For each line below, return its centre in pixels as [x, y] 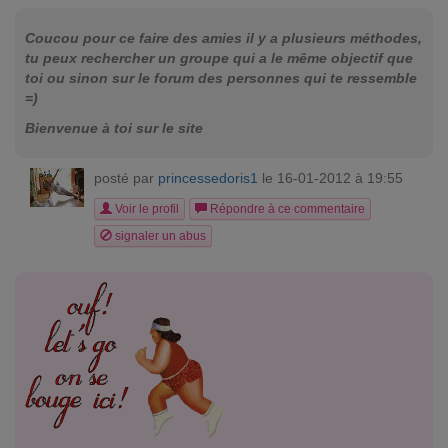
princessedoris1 [208, 178]
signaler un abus [159, 236]
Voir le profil [145, 209]
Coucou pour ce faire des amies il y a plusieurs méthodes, [223, 38]
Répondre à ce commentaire [286, 209]
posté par [126, 178]
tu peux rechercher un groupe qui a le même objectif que [219, 58]
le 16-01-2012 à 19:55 [330, 178]
